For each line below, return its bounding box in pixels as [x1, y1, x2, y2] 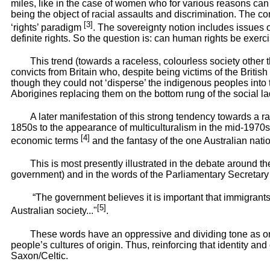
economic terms [11, 136, 81, 146]
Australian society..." [11, 206, 97, 216]
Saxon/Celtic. [11, 250, 68, 261]
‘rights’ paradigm [11, 22, 84, 33]
